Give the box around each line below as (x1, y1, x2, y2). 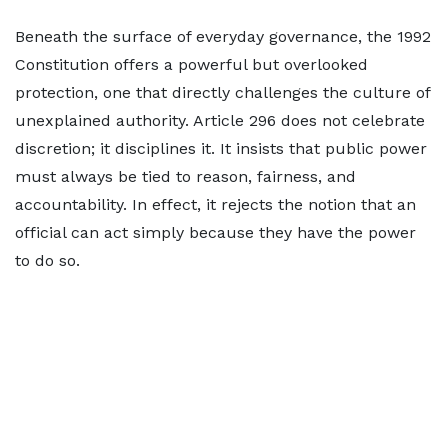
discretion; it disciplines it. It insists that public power (15, 139, 427, 158)
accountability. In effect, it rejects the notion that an (15, 195, 416, 214)
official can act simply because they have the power (15, 223, 416, 242)
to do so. (15, 251, 80, 270)
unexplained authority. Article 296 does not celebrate (15, 111, 425, 130)
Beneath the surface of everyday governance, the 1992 (15, 27, 431, 46)
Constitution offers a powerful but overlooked (15, 55, 368, 74)
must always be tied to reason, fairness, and (15, 167, 356, 186)
